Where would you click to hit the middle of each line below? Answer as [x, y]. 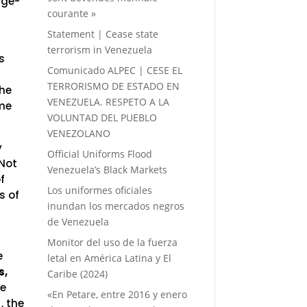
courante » [71, 13]
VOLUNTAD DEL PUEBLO [102, 117]
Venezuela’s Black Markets [107, 169]
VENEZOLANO [78, 133]
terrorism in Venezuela [99, 49]
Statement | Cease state [102, 34]
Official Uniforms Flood [99, 153]
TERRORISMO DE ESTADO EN [113, 86]
